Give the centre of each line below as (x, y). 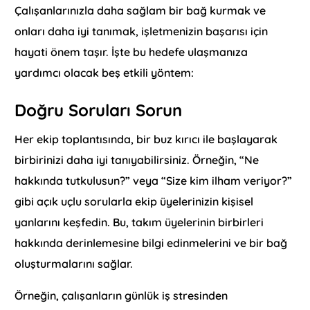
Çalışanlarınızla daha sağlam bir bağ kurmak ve (140, 10)
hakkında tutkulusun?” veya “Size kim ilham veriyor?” (154, 180)
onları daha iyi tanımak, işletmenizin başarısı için (142, 31)
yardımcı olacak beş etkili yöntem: (104, 72)
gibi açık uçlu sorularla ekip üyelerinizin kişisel (134, 201)
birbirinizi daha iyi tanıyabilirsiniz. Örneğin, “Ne (137, 159)
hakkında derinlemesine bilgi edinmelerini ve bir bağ (151, 243)
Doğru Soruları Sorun (99, 110)
